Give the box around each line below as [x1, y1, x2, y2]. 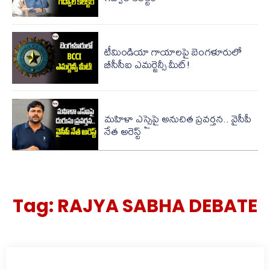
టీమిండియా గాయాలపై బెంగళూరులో [104, 41, 242, 61]
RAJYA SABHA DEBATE [57, 193, 257, 219]
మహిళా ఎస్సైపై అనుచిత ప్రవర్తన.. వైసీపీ [104, 108, 251, 128]
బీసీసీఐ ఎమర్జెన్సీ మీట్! [104, 54, 190, 74]
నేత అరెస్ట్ [104, 121, 141, 141]
